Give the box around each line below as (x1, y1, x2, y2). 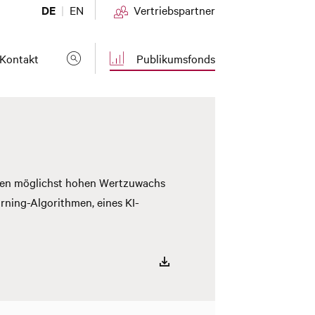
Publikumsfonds (136, 51, 215, 66)
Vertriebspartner (134, 2, 215, 18)
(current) (214, 50, 259, 65)
